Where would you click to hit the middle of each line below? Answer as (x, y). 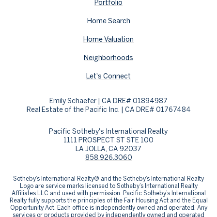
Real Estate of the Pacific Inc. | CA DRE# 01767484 (108, 110)
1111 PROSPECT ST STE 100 (108, 140)
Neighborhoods (108, 58)
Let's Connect (108, 76)
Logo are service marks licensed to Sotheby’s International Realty (108, 186)
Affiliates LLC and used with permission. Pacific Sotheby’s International (108, 193)
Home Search (108, 21)
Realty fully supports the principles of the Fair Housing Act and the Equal (108, 200)
